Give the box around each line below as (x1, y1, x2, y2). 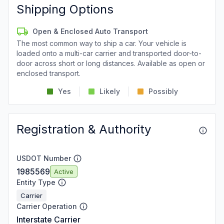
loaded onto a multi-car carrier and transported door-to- (16, 49, 201, 57)
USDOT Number (16, 154, 71, 162)
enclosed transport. (16, 69, 80, 77)
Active (54, 167, 73, 175)
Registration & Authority (16, 122, 151, 136)
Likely (99, 87, 120, 95)
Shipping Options (16, 2, 113, 16)
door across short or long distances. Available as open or (16, 59, 205, 67)
